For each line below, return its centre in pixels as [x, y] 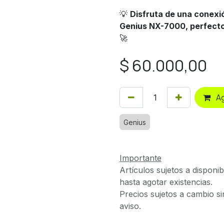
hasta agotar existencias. [166, 182]
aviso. [130, 206]
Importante [140, 158]
